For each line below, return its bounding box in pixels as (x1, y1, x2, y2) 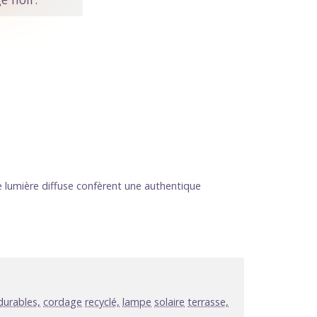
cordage (43, 295, 82, 309)
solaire (154, 295, 185, 309)
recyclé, (85, 295, 120, 309)
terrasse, (188, 295, 229, 309)
